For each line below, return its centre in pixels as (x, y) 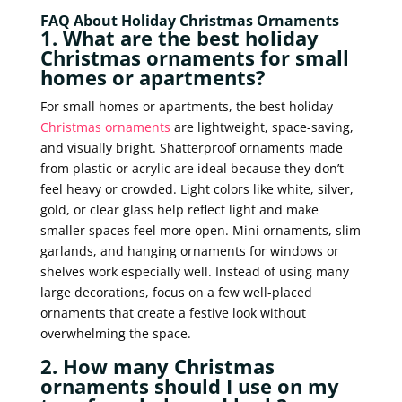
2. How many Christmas (157, 366)
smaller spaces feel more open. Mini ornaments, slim (200, 230)
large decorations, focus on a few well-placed (176, 292)
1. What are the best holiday (179, 37)
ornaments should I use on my (189, 385)
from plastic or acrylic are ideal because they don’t (192, 168)
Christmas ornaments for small (194, 57)
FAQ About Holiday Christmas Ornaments (189, 20)
